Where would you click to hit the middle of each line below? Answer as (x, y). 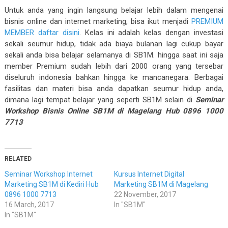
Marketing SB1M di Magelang (161, 184)
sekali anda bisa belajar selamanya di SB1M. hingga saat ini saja (114, 55)
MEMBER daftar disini (42, 33)
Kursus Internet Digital (149, 174)
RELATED (18, 159)
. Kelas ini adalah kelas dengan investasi (151, 33)
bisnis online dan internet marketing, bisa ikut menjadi (98, 22)
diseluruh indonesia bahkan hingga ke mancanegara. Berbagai (114, 78)
